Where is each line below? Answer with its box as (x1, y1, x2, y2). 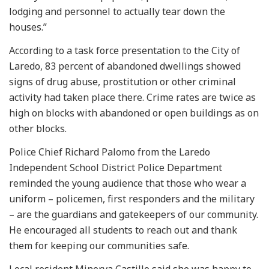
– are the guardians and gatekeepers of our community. (9, 207, 258, 221)
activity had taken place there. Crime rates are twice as (9, 90, 256, 104)
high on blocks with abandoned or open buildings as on (9, 106, 259, 119)
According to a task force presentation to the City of (9, 43, 240, 57)
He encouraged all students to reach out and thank (9, 223, 237, 237)
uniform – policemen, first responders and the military (9, 192, 255, 205)
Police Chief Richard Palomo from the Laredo (9, 145, 210, 159)
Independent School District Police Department (9, 160, 222, 174)
